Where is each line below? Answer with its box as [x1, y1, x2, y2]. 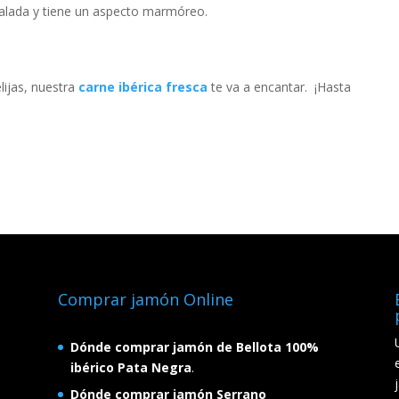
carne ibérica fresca [77, 78, 208, 96]
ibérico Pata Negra [69, 359, 191, 377]
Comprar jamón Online [57, 289, 233, 311]
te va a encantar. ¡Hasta [207, 78, 351, 96]
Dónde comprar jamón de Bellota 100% [69, 338, 319, 356]
